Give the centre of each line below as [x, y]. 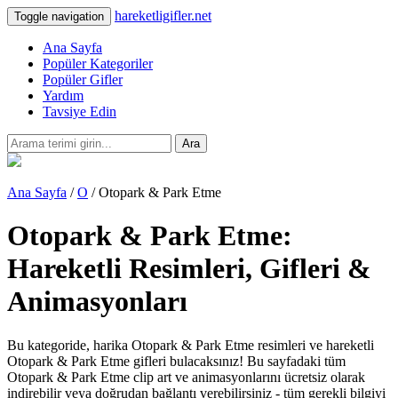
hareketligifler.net [163, 16]
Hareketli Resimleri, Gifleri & [189, 269]
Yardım [63, 96]
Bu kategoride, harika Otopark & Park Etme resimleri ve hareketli [191, 345]
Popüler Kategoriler [98, 64]
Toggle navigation [59, 16]
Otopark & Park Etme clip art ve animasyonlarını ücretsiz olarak [186, 377]
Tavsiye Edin [80, 111]
